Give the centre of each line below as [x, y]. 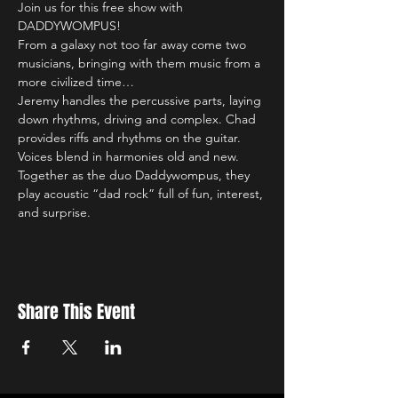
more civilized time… [78, 81]
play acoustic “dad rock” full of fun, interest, [142, 193]
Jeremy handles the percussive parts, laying [141, 100]
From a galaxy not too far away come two [134, 44]
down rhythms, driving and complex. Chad [139, 119]
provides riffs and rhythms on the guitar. [131, 137]
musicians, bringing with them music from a [141, 63]
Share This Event [76, 311]
